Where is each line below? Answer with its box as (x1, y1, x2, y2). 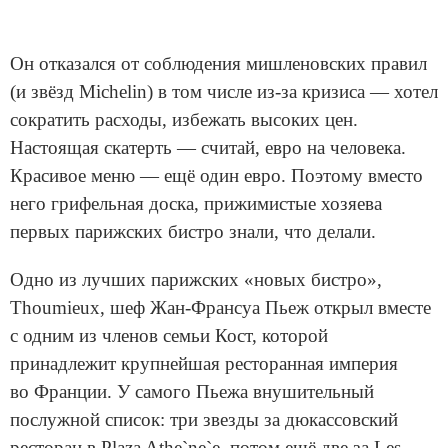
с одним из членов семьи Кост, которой (10, 325, 328, 347)
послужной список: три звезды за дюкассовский (10, 409, 398, 431)
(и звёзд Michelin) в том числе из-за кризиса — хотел (10, 81, 438, 103)
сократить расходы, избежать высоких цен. (10, 109, 358, 131)
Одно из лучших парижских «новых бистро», (10, 269, 382, 291)
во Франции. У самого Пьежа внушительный (10, 381, 374, 403)
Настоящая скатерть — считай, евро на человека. (10, 137, 406, 159)
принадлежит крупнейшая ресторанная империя (10, 353, 398, 375)
